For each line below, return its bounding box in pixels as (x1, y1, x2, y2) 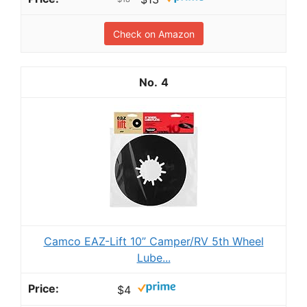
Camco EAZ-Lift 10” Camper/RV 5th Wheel (43, 234, 264, 249)
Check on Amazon (112, 28, 195, 40)
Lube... (136, 251, 171, 265)
